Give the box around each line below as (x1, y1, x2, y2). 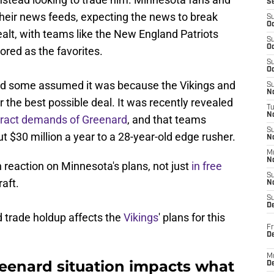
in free (191, 160, 222, 173)
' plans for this (158, 211, 225, 224)
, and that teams (127, 113, 206, 127)
